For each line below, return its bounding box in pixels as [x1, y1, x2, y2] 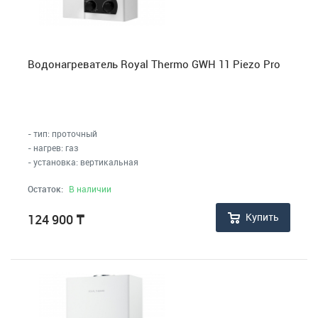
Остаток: [28, 182, 63, 194]
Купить [246, 210, 279, 224]
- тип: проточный [28, 127, 97, 139]
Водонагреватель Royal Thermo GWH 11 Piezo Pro [28, 57, 280, 72]
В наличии [69, 182, 111, 194]
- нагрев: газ [28, 141, 78, 153]
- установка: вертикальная [28, 155, 138, 168]
